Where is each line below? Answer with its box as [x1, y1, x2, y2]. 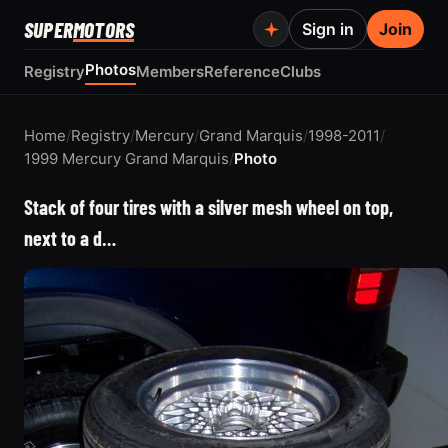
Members [136, 62, 204, 81]
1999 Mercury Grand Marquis [24, 149, 229, 168]
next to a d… [24, 226, 116, 250]
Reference [204, 62, 280, 81]
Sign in [302, 19, 354, 39]
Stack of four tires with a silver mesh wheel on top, [24, 195, 393, 219]
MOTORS [73, 16, 135, 42]
